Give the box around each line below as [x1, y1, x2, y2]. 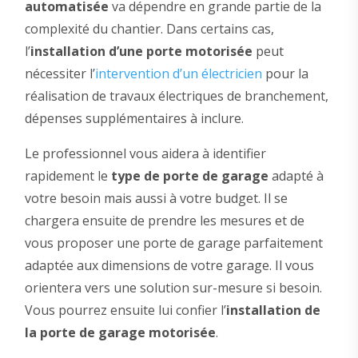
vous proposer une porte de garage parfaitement [24, 234, 323, 253]
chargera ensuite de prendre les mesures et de [24, 212, 304, 230]
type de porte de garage [110, 167, 268, 185]
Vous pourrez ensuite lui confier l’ [24, 301, 226, 320]
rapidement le [24, 167, 111, 185]
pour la [261, 65, 308, 83]
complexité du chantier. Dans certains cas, [24, 20, 274, 38]
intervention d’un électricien [94, 65, 262, 83]
